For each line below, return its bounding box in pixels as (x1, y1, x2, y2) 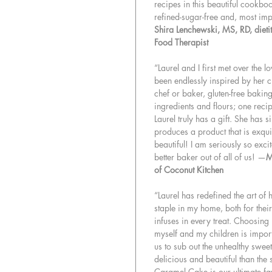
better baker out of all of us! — (154, 151, 266, 163)
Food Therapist (154, 36, 208, 49)
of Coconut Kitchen (154, 164, 223, 176)
